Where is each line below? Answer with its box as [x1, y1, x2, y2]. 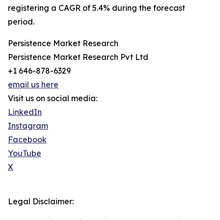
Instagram [8, 121, 48, 131]
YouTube [8, 148, 41, 159]
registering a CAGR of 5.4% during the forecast [8, 3, 185, 13]
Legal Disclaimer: [8, 196, 74, 207]
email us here [8, 80, 58, 90]
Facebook [8, 135, 47, 145]
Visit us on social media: [8, 93, 97, 104]
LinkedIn [8, 107, 42, 117]
